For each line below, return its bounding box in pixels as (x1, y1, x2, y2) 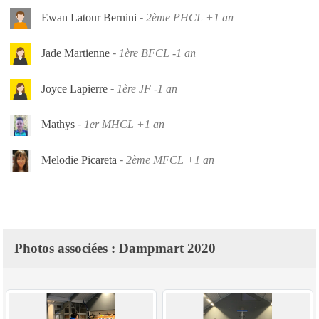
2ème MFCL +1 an (126, 153, 214, 166)
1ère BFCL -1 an (119, 46, 196, 59)
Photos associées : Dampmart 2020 (14, 240, 216, 256)
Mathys (38, 117, 78, 130)
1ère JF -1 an (117, 82, 177, 95)
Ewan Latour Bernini (38, 11, 140, 23)
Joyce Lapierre (38, 82, 110, 95)
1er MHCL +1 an (84, 117, 164, 130)
